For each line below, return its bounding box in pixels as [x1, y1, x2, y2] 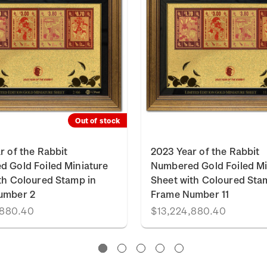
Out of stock [75, 116, 120, 125]
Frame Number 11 [151, 188, 229, 200]
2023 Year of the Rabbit [151, 145, 260, 157]
